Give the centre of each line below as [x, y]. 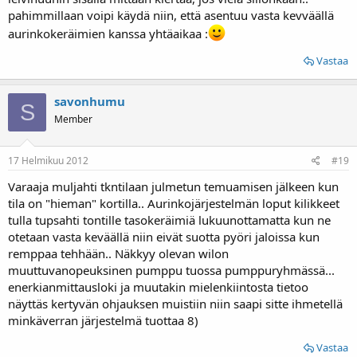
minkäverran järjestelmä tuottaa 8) [103, 320]
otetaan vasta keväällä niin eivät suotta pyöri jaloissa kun [164, 236]
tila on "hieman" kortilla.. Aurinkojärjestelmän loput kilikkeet [174, 203]
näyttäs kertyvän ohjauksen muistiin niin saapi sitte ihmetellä [175, 303]
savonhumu [90, 101]
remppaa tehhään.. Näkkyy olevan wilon [118, 253]
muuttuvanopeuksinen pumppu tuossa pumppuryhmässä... [171, 270]
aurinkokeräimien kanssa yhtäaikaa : [108, 33]
